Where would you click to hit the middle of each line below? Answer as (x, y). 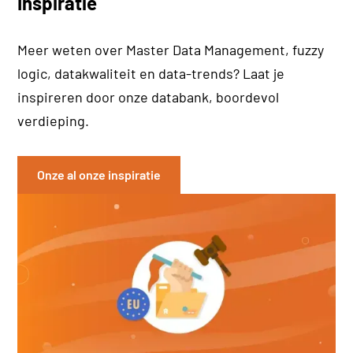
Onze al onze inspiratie (99, 175)
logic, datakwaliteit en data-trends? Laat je (151, 73)
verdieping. (54, 120)
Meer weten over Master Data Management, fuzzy (171, 49)
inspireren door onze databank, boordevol (149, 97)
